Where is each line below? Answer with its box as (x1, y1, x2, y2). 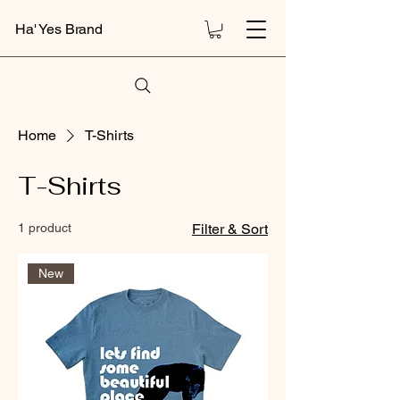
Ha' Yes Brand (15, 21, 103, 37)
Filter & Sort (192, 221, 268, 238)
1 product (18, 221, 71, 236)
